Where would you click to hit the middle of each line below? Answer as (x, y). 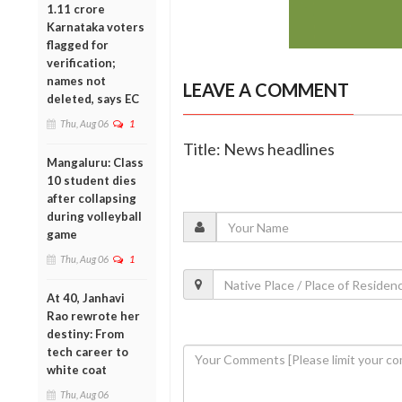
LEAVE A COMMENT (266, 90)
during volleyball (94, 216)
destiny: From (85, 333)
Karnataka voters (96, 26)
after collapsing (92, 198)
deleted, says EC (93, 98)
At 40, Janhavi (86, 297)
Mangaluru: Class (95, 162)
